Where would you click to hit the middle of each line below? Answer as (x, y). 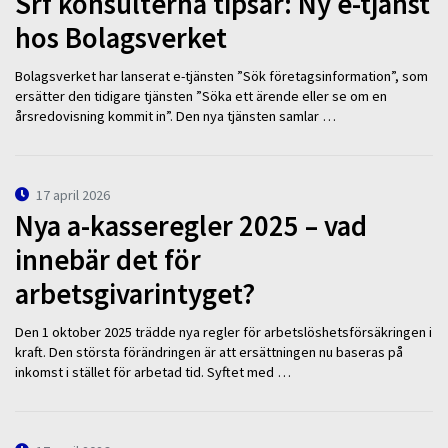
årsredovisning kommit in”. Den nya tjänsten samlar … (175, 116)
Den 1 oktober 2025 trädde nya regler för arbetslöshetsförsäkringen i (223, 332)
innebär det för (108, 259)
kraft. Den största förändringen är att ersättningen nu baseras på (209, 352)
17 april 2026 (73, 194)
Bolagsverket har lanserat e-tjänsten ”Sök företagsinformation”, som (221, 76)
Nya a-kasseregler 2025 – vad (191, 225)
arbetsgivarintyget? (135, 293)
